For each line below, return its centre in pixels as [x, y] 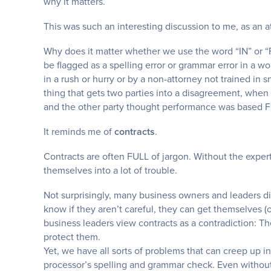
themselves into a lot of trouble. [110, 170]
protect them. [72, 236]
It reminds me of [79, 131]
